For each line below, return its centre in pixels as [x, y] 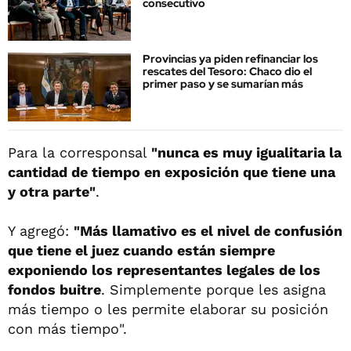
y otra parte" [52, 192]
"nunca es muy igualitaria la [246, 153]
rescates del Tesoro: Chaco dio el [227, 72]
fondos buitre [54, 290]
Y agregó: [41, 231]
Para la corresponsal [80, 153]
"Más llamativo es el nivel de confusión [208, 231]
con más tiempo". [67, 329]
